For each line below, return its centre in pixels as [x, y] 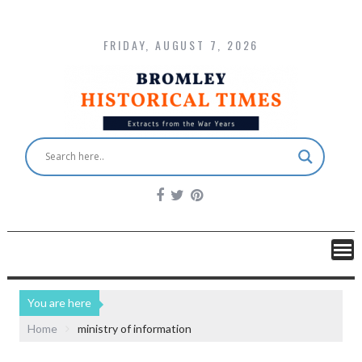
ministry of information [135, 328]
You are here [60, 302]
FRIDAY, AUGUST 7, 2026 [181, 45]
